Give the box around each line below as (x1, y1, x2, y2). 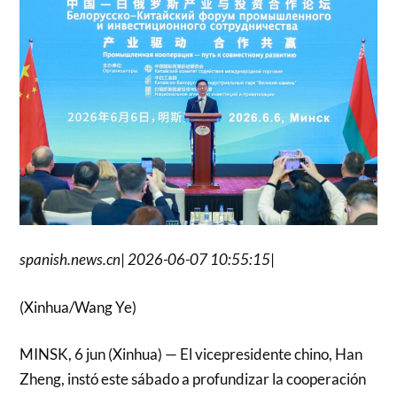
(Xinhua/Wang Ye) (19, 297, 137, 316)
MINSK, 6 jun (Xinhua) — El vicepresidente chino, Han (19, 345, 363, 364)
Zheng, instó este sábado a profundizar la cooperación (19, 370, 367, 389)
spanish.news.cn (19, 250, 121, 269)
